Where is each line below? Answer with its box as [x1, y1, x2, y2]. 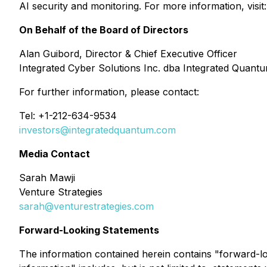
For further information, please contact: [19, 86, 199, 98]
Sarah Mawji [19, 172, 75, 184]
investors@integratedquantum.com [19, 124, 176, 136]
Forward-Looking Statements [19, 224, 159, 236]
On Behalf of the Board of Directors [19, 24, 188, 36]
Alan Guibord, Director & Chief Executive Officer [19, 48, 237, 60]
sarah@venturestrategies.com [19, 200, 154, 212]
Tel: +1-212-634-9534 [19, 110, 117, 122]
